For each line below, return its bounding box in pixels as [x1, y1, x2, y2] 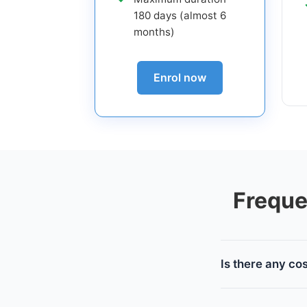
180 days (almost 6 [134, 8, 226, 22]
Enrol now [153, 71, 206, 85]
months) [134, 25, 175, 38]
